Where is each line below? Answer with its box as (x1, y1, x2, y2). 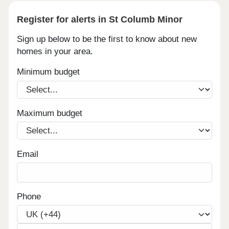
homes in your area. (17, 46, 94, 56)
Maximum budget (17, 108, 83, 118)
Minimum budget (17, 67, 80, 77)
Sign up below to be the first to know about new (17, 34, 197, 44)
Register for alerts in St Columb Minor (17, 14, 183, 25)
